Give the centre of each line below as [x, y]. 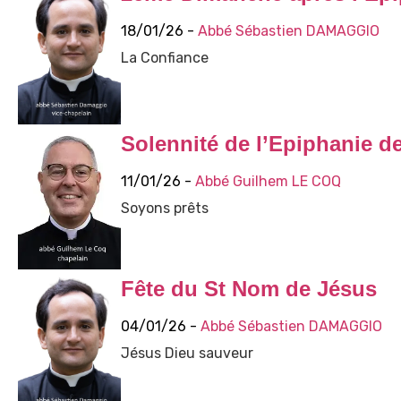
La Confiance [164, 57]
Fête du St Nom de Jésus [248, 288]
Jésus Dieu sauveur [187, 353]
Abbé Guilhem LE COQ [268, 181]
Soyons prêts [164, 208]
